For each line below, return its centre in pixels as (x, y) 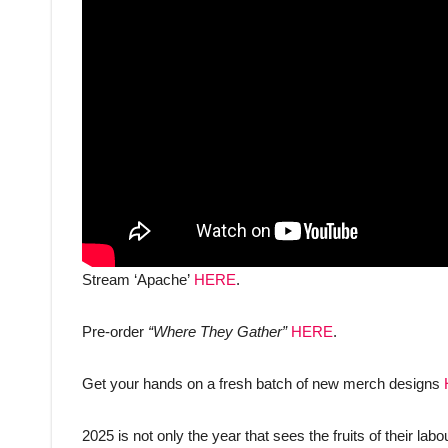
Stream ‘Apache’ (138, 280)
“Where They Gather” (219, 332)
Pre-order (115, 332)
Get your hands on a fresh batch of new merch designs (263, 384)
